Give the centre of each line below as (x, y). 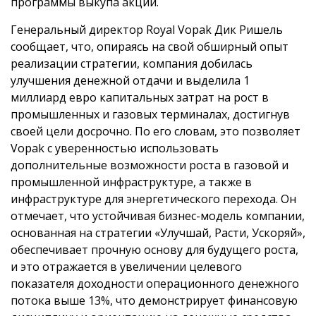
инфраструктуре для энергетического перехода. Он (153, 199)
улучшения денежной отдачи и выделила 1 (130, 80)
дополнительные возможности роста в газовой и (150, 165)
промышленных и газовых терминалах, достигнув (150, 114)
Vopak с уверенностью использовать (115, 148)
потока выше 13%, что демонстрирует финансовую (154, 300)
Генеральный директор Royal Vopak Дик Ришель (147, 29)
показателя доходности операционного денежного (155, 283)
